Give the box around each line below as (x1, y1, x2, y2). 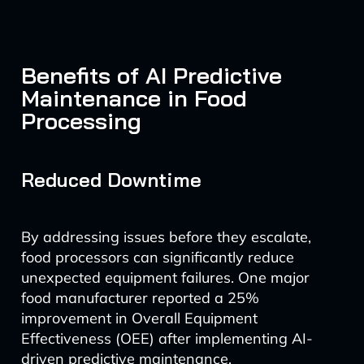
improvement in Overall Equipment (20, 309, 258, 327)
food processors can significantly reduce (20, 248, 294, 266)
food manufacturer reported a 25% (20, 288, 259, 307)
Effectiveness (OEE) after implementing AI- (20, 329, 313, 348)
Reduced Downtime (20, 167, 201, 192)
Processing (20, 106, 141, 135)
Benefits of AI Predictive (20, 61, 282, 89)
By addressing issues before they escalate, (20, 227, 311, 246)
